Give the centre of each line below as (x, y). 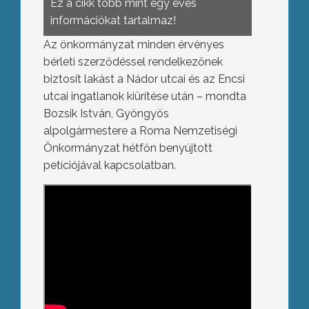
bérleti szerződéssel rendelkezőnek (133, 62)
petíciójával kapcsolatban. (109, 165)
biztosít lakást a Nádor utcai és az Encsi (144, 79)
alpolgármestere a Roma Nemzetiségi (140, 131)
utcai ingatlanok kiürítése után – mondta (144, 96)
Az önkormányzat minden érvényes (133, 44)
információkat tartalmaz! (113, 20)
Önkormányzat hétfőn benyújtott (128, 148)
